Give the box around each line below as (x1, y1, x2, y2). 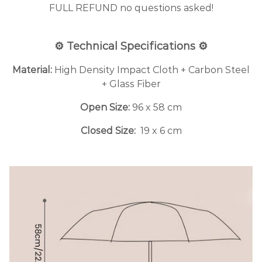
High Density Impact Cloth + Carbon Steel (54, 64, 250, 75)
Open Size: (80, 101, 130, 113)
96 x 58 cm (130, 101, 182, 113)
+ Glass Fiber (101, 78, 161, 89)
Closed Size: (80, 125, 138, 136)
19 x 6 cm (137, 125, 182, 136)
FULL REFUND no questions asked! (49, 2, 213, 13)
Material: (12, 64, 54, 75)
